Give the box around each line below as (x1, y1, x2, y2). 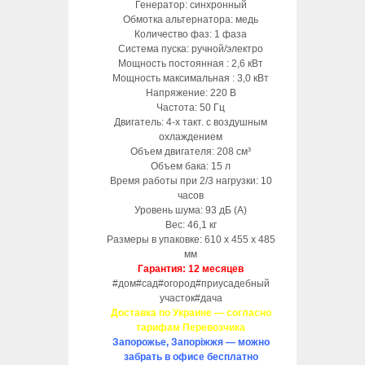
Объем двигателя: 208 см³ (130, 145, 251, 157)
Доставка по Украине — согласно (110, 306, 271, 319)
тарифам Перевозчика (136, 321, 245, 333)
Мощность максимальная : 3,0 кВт (112, 72, 269, 84)
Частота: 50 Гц (156, 101, 225, 113)
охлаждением (159, 130, 222, 143)
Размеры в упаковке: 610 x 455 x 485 (106, 233, 275, 245)
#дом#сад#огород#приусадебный (112, 277, 270, 289)
